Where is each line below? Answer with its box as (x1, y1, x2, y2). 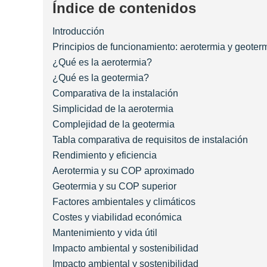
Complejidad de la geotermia (52, 119, 175, 130)
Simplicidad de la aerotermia (52, 104, 173, 114)
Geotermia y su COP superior (52, 181, 176, 192)
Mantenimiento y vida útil (52, 228, 157, 238)
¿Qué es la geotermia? (52, 73, 149, 83)
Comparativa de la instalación (52, 88, 178, 99)
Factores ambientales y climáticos (52, 197, 195, 207)
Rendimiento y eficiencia (52, 150, 157, 161)
